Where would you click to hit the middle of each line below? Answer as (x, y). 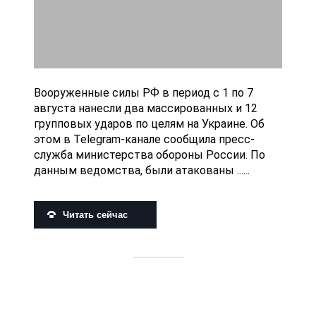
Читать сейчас (95, 215)
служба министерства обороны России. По (150, 155)
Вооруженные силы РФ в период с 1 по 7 (144, 93)
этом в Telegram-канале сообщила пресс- (144, 139)
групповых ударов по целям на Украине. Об (149, 124)
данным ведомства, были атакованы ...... (142, 170)
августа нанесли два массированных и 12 (146, 108)
